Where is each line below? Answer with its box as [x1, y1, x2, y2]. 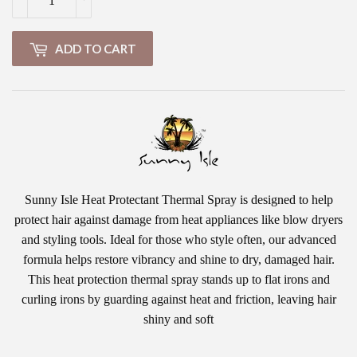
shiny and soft [143, 312, 214, 327]
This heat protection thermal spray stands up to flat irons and [27, 273, 330, 287]
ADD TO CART [55, 41, 136, 56]
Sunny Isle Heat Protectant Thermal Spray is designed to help [24, 193, 333, 207]
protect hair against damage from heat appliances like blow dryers [14, 213, 343, 227]
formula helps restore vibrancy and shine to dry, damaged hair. [22, 253, 335, 267]
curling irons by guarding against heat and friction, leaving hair [21, 292, 336, 307]
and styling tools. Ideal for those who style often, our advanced [21, 233, 336, 247]
